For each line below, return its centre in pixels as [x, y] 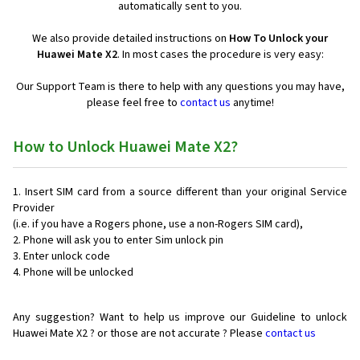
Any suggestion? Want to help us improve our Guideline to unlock [180, 318]
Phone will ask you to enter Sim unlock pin [123, 241]
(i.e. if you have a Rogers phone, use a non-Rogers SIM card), [158, 225]
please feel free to [133, 103]
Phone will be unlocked [78, 273]
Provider [34, 209]
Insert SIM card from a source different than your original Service [186, 192]
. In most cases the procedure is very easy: [220, 55]
